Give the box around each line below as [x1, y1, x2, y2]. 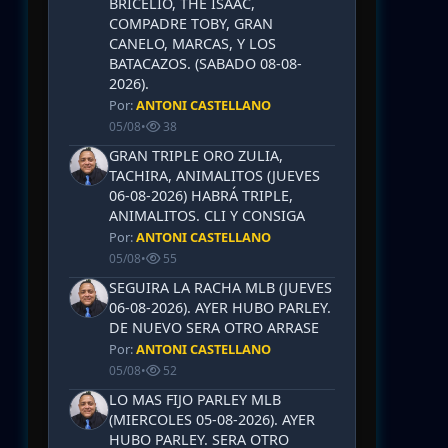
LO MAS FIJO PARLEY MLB [109, 390, 281, 409]
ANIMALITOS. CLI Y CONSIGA [109, 206, 305, 225]
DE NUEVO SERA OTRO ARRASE [109, 318, 319, 337]
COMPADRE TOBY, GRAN [109, 14, 273, 33]
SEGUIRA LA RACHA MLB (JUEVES [109, 278, 332, 297]
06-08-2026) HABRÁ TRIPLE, [109, 186, 293, 205]
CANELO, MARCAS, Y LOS [109, 34, 276, 53]
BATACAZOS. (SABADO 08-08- [109, 54, 302, 73]
